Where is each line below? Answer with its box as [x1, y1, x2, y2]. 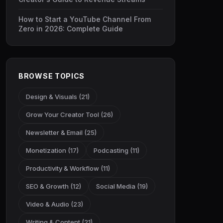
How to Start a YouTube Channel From [18, 15, 151, 23]
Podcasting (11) [94, 146, 139, 154]
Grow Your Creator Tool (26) [26, 111, 113, 118]
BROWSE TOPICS [18, 72, 85, 80]
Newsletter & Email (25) [26, 128, 97, 136]
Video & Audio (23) [26, 200, 83, 208]
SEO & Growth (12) [26, 182, 81, 190]
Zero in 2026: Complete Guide [18, 24, 123, 33]
